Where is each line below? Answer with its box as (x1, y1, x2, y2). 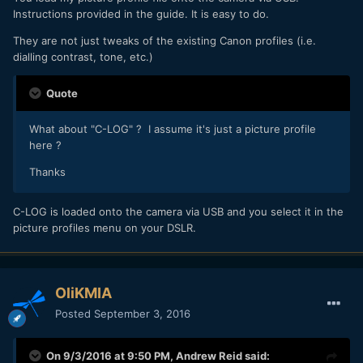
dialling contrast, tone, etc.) (13, 50, 153, 64)
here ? (29, 139, 62, 152)
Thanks (29, 165, 66, 179)
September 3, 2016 (94, 307, 190, 321)
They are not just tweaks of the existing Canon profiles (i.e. (13, 34, 316, 48)
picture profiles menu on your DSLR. (13, 221, 196, 235)
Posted (55, 307, 94, 321)
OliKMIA (55, 284, 112, 302)
